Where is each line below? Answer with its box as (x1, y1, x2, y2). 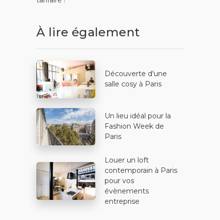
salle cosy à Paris (105, 80, 162, 89)
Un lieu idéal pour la (105, 111, 171, 121)
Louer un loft (105, 156, 149, 165)
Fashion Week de (105, 122, 164, 131)
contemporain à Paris (105, 166, 177, 175)
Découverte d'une (105, 69, 167, 79)
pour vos (105, 176, 134, 185)
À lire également (36, 25, 140, 39)
